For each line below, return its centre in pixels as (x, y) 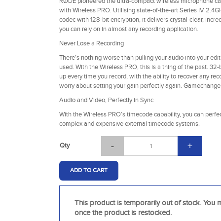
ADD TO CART (89, 170)
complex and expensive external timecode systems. (129, 124)
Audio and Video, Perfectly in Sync (106, 100)
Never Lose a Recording (91, 43)
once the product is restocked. (123, 213)
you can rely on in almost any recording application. (129, 29)
